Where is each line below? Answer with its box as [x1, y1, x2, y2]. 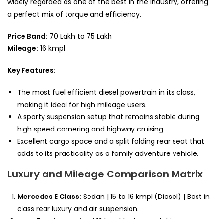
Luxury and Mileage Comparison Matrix [7, 167, 203, 181]
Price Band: [7, 31, 47, 41]
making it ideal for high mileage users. [17, 99, 147, 109]
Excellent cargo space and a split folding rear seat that [17, 136, 204, 146]
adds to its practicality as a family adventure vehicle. [17, 148, 198, 158]
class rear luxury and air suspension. [17, 203, 139, 214]
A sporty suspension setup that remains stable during [17, 111, 199, 122]
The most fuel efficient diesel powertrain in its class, [17, 87, 195, 97]
